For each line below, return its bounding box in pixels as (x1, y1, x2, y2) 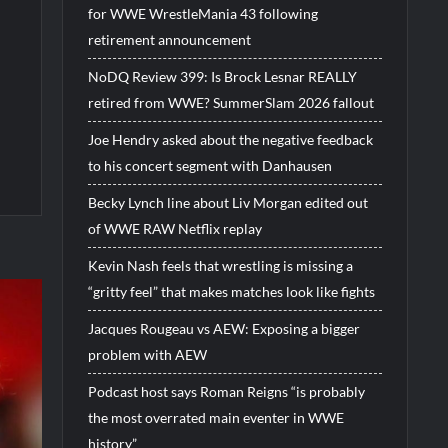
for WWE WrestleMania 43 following (87, 4, 318, 22)
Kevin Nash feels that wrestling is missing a (87, 256, 353, 274)
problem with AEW (87, 345, 207, 363)
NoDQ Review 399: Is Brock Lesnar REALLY (87, 67, 357, 85)
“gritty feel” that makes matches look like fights (87, 282, 375, 300)
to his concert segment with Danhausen (87, 156, 332, 174)
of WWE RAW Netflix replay (87, 219, 262, 237)
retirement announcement (87, 30, 251, 48)
